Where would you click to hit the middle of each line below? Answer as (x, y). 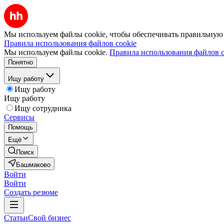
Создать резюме (31, 192)
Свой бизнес (49, 218)
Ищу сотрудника (43, 108)
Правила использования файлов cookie (70, 43)
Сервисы (19, 117)
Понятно (20, 62)
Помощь (20, 127)
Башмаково (33, 165)
